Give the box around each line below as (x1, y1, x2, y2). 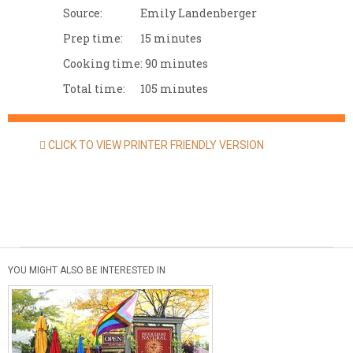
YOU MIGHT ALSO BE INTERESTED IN (8, 265, 165, 276)
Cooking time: (63, 56, 143, 71)
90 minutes (145, 56, 208, 71)
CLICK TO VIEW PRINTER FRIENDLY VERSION (46, 139, 264, 151)
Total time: (63, 81, 125, 96)
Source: (63, 6, 102, 20)
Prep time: (63, 31, 123, 46)
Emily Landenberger (140, 6, 258, 20)
